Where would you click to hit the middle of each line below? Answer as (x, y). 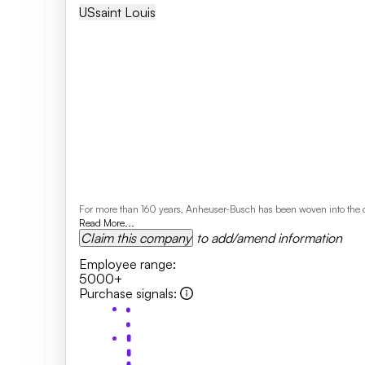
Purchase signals (126, 293)
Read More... (107, 223)
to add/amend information (269, 238)
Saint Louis (125, 12)
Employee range (126, 264)
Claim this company (136, 238)
